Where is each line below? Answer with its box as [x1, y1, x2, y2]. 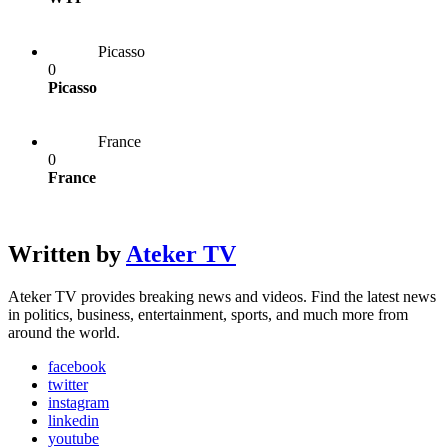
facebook [48, 357, 106, 375]
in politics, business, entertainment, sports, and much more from [8, 305, 408, 323]
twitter [48, 375, 88, 393]
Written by [8, 240, 126, 267]
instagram [48, 393, 109, 411]
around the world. [8, 323, 120, 341]
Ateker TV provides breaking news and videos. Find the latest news [8, 287, 436, 305]
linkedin [48, 411, 99, 429]
